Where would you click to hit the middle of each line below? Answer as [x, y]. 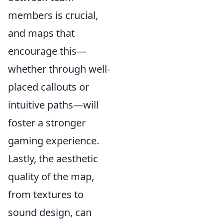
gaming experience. [54, 141]
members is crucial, [53, 15]
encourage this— [47, 51]
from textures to [46, 195]
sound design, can [50, 213]
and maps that [41, 33]
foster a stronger [47, 123]
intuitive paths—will [53, 105]
